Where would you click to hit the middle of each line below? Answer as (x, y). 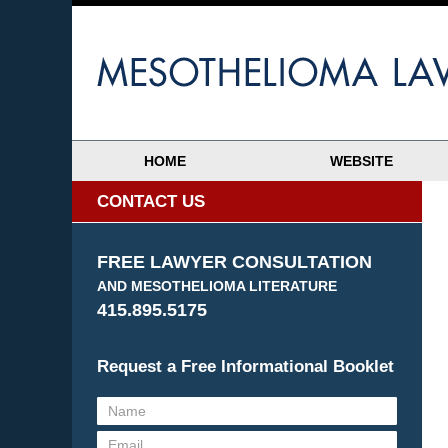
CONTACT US (151, 201)
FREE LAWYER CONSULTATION (234, 262)
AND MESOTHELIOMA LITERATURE (217, 286)
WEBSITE (361, 161)
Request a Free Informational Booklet (245, 366)
